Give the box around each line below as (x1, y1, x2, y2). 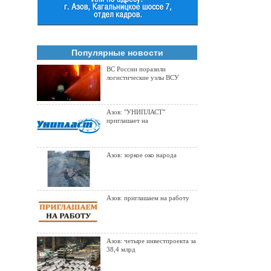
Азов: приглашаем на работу (106, 194, 189, 201)
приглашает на (106, 117, 148, 124)
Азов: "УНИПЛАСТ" (106, 108, 165, 116)
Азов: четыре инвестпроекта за (106, 237, 196, 244)
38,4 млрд (106, 246, 135, 253)
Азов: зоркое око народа (106, 151, 177, 158)
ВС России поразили (106, 65, 166, 73)
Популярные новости (71, 48, 163, 57)
